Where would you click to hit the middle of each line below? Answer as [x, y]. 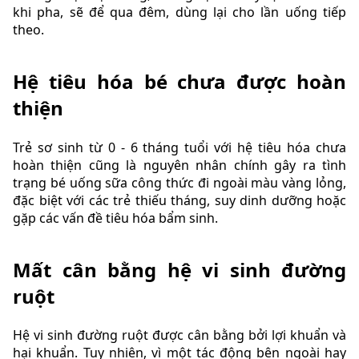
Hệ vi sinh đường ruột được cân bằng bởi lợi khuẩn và [179, 335]
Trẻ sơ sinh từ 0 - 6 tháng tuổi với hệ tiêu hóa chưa [179, 147]
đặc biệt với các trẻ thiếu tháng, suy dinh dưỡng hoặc [179, 200]
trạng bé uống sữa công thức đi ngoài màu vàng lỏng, [179, 182]
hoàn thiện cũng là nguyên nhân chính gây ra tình [179, 165]
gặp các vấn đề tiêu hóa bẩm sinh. [115, 218]
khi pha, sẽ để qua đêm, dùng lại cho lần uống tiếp [179, 12]
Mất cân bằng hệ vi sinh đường [179, 269]
